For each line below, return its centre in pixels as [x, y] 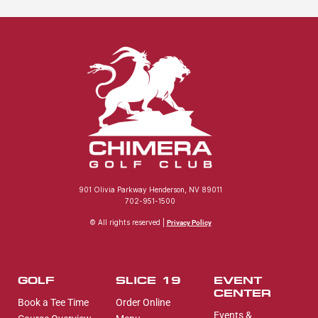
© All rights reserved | [128, 222]
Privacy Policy [189, 222]
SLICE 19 [148, 280]
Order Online [143, 303]
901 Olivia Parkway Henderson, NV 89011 [150, 189]
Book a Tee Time [53, 303]
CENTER [242, 292]
